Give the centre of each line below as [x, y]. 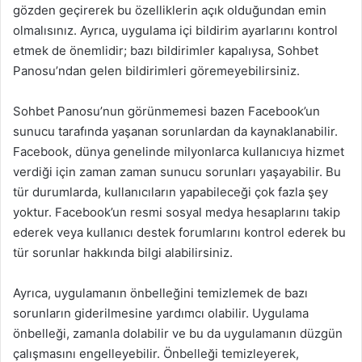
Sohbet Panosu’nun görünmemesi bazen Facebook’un [166, 111]
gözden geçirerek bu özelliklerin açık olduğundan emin [170, 10]
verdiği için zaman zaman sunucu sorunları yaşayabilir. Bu [177, 172]
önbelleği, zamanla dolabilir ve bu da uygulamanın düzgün [178, 333]
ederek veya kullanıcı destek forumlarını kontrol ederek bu [179, 232]
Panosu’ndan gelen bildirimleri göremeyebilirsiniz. [156, 71]
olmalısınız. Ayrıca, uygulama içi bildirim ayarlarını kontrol [175, 30]
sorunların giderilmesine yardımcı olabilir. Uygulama [161, 313]
